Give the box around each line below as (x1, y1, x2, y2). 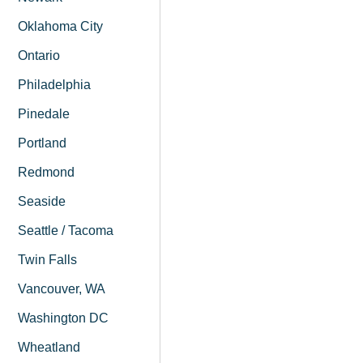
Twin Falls (18, 253, 78, 267)
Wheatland (18, 340, 81, 355)
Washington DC (18, 311, 109, 326)
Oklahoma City (18, 19, 104, 34)
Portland (18, 136, 67, 151)
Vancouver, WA (18, 282, 106, 297)
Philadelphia (18, 78, 92, 92)
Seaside (18, 194, 66, 209)
